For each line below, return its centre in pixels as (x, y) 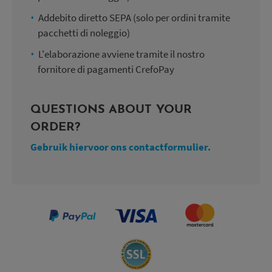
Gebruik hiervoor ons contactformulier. (121, 147)
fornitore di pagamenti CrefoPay (106, 69)
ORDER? (55, 127)
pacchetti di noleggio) (84, 32)
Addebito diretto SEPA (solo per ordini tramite (134, 17)
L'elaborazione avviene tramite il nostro (121, 54)
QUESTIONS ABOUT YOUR (111, 110)
